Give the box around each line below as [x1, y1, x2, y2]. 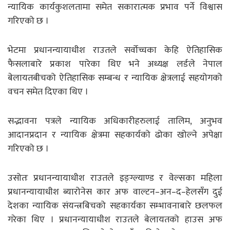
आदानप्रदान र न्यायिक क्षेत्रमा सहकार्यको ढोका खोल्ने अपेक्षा [8, 127, 222, 143]
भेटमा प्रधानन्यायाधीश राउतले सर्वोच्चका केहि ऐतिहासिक [8, 42, 222, 58]
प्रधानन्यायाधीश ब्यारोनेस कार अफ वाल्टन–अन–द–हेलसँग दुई [8, 184, 222, 200]
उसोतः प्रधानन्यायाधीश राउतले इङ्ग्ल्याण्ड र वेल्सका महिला [8, 170, 222, 186]
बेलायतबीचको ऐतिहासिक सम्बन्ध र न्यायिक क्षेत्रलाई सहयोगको [8, 70, 222, 86]
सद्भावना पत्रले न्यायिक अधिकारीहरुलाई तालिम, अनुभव [8, 113, 222, 129]
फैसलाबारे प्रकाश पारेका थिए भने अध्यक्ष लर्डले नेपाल [8, 56, 222, 72]
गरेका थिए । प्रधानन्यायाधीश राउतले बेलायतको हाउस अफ [8, 212, 222, 227]
